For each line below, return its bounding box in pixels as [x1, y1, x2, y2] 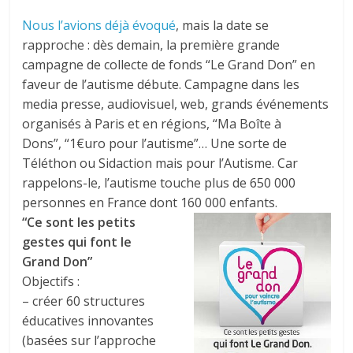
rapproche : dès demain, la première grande [22, 36, 281, 54]
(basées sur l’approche [22, 332, 157, 349]
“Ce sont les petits [22, 214, 136, 231]
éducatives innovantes [22, 312, 154, 329]
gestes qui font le [22, 233, 132, 251]
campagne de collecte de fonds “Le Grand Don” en [22, 56, 316, 73]
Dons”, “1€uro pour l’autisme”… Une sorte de [22, 135, 288, 152]
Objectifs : [22, 273, 80, 290]
